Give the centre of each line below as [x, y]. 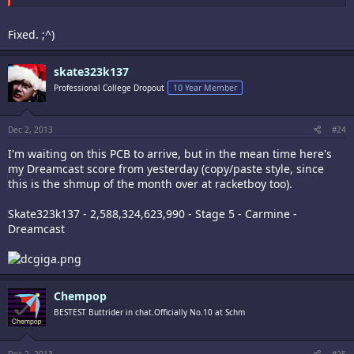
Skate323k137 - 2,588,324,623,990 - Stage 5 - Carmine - [153, 213]
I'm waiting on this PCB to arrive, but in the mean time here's [170, 153]
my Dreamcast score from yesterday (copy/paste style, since [166, 168]
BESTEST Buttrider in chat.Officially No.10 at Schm [149, 312]
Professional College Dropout [109, 87]
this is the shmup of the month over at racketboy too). [150, 183]
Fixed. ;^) [31, 34]
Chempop [80, 296]
